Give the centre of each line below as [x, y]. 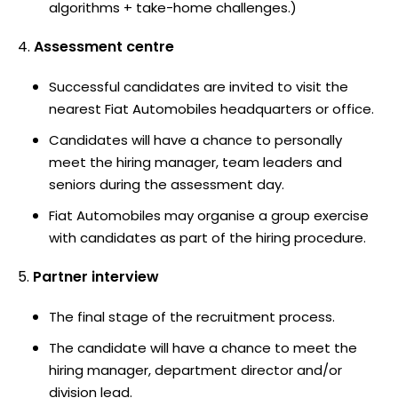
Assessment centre [104, 46]
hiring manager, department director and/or [195, 370]
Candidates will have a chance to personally [195, 139]
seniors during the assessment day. [167, 184]
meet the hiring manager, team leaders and [195, 162]
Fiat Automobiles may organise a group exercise [209, 215]
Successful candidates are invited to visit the [199, 86]
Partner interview [96, 276]
